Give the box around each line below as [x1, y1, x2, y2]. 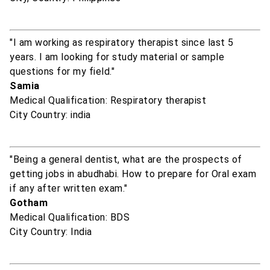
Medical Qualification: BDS [10, 212, 130, 224]
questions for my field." [10, 66, 115, 78]
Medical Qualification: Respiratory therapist [10, 95, 206, 107]
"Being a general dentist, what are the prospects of [10, 154, 242, 166]
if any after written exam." [10, 183, 128, 195]
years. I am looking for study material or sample [10, 51, 224, 63]
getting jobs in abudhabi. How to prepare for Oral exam [10, 168, 256, 180]
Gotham [10, 197, 48, 209]
